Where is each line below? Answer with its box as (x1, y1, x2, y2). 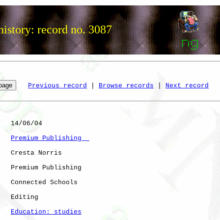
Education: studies (11, 208, 82, 216)
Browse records (99, 82, 154, 89)
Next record (165, 82, 209, 89)
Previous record (28, 82, 87, 89)
